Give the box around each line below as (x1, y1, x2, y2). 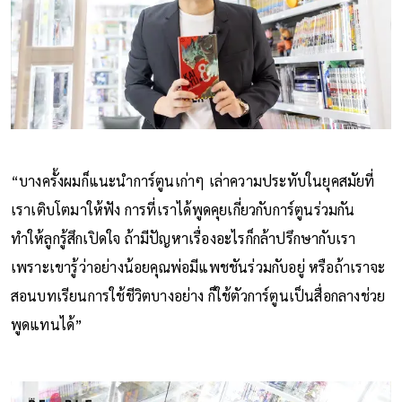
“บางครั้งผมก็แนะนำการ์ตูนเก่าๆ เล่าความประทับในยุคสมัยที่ (10, 171, 375, 191)
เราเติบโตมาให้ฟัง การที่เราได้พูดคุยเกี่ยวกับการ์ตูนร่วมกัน (10, 200, 355, 220)
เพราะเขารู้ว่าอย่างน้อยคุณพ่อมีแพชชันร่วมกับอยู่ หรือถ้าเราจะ (10, 258, 386, 277)
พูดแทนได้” (10, 315, 83, 335)
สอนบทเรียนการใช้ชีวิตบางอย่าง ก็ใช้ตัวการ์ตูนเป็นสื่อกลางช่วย (10, 286, 386, 306)
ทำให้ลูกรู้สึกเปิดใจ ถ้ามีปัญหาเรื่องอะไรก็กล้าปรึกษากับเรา (10, 229, 356, 249)
